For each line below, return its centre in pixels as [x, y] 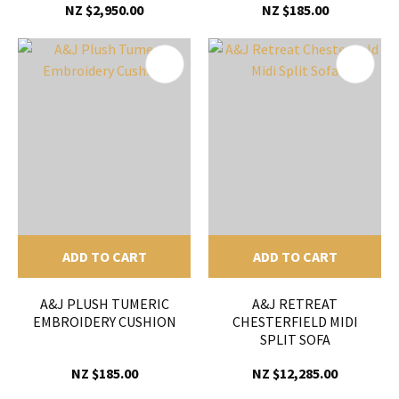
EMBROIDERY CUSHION [104, 321]
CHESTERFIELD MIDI [295, 321]
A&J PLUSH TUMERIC [104, 303]
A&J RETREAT [295, 303]
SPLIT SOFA [295, 339]
